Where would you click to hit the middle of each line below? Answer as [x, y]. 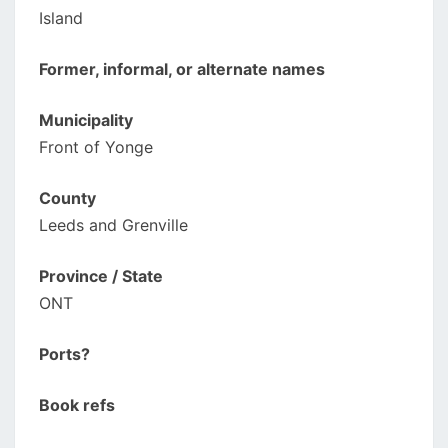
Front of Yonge [96, 147]
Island [61, 18]
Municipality [86, 120]
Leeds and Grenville [113, 225]
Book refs [77, 405]
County [67, 198]
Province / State [101, 276]
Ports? [64, 354]
